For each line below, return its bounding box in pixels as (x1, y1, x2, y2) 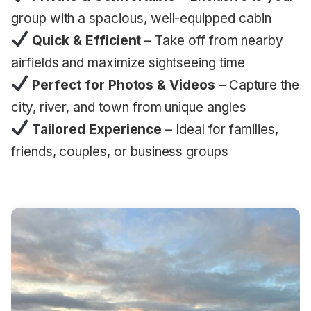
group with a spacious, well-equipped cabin (11, 10, 271, 26)
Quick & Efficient (32, 32, 142, 49)
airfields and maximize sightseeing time (11, 54, 245, 71)
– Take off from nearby (141, 32, 284, 49)
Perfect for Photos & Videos (32, 76, 215, 93)
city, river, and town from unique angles (11, 99, 246, 115)
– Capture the (215, 76, 300, 93)
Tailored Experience (32, 121, 162, 137)
